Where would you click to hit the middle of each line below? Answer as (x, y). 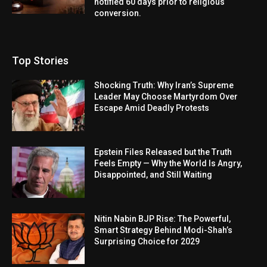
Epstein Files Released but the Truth (163, 152)
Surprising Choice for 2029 (147, 241)
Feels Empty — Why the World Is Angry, (168, 163)
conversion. (118, 13)
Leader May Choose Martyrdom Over (166, 97)
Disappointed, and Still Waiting (153, 174)
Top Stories (40, 61)
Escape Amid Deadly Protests (152, 108)
